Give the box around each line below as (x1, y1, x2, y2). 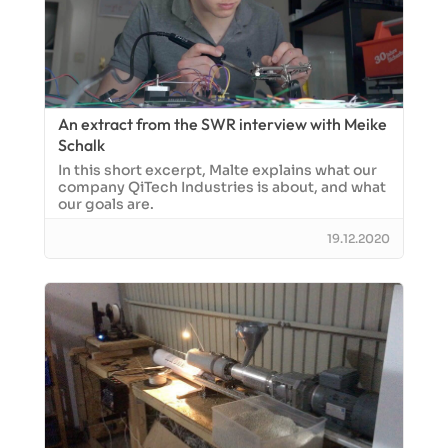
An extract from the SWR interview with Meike (58, 114, 387, 134)
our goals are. (58, 195, 154, 213)
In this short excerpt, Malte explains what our (58, 161, 377, 179)
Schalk (58, 135, 105, 155)
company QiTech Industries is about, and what (58, 178, 386, 196)
